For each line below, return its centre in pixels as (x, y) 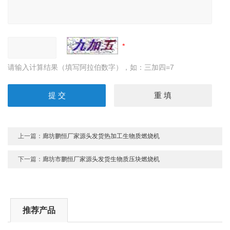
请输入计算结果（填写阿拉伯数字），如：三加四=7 (91, 68)
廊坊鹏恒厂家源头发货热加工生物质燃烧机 (101, 136)
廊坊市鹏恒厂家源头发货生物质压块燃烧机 (101, 159)
